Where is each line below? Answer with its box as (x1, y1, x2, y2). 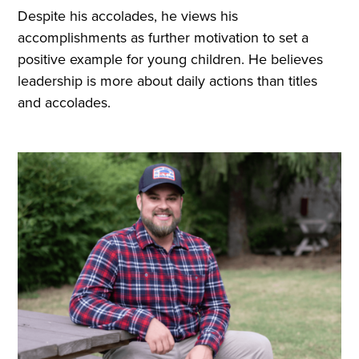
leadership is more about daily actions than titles (18, 71, 318, 92)
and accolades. (18, 92, 115, 114)
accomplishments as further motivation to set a (18, 27, 309, 49)
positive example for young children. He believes (18, 49, 324, 71)
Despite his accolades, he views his (18, 6, 239, 27)
